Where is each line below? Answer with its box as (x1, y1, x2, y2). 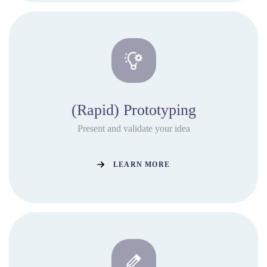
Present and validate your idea (77, 123, 190, 133)
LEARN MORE (113, 160, 170, 169)
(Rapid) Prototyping (71, 101, 196, 119)
